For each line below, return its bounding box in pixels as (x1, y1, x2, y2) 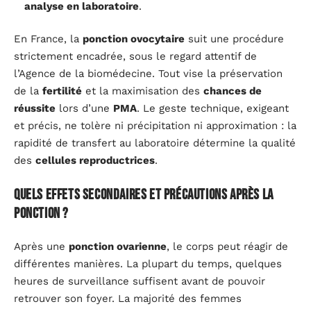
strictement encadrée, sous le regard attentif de (14, 50, 257, 63)
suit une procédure (185, 33, 284, 46)
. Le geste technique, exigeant (137, 102, 289, 115)
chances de (203, 85, 262, 98)
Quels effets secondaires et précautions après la (14, 185, 274, 203)
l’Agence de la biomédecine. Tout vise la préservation (14, 67, 283, 81)
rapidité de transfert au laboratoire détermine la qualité (14, 137, 296, 150)
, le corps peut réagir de (167, 240, 288, 253)
